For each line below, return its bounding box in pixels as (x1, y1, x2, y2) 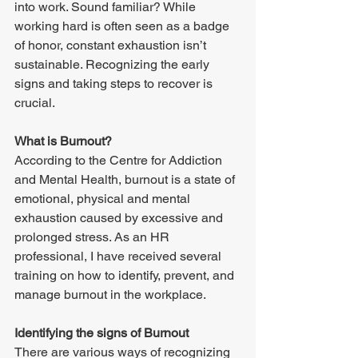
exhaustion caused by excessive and (14, 210, 226, 225)
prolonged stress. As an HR (14, 229, 173, 245)
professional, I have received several (14, 249, 225, 264)
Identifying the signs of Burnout (14, 325, 192, 340)
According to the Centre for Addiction (14, 153, 225, 168)
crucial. (14, 95, 58, 110)
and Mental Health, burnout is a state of (14, 172, 238, 187)
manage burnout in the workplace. (14, 287, 209, 302)
